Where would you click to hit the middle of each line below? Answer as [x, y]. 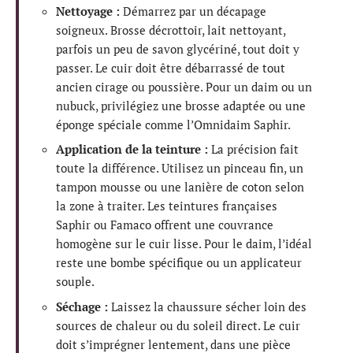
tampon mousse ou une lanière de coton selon [180, 187]
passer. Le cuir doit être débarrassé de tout [171, 67]
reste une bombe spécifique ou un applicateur [179, 263]
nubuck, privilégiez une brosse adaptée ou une [181, 105]
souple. [75, 282]
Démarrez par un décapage [193, 11]
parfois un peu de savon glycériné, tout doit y [178, 48]
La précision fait [253, 149]
